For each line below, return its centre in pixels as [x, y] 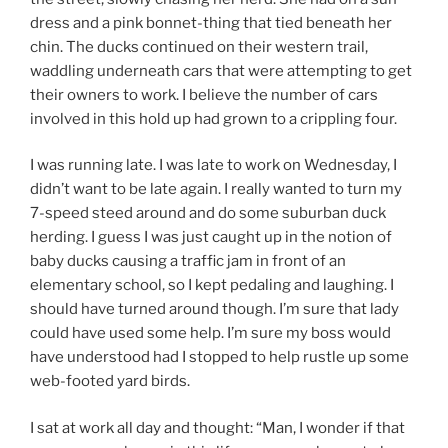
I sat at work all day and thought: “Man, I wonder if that [217, 427]
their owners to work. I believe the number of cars [204, 94]
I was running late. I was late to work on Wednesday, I [213, 165]
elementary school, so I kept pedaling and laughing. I [212, 285]
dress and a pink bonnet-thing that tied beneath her [211, 22]
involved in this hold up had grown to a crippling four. [213, 118]
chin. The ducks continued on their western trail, [199, 46]
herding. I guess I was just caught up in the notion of [211, 237]
